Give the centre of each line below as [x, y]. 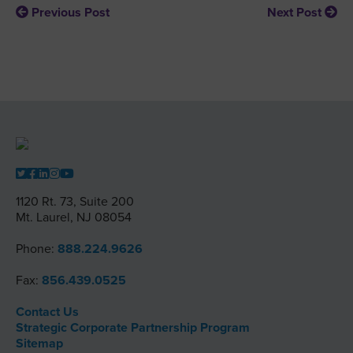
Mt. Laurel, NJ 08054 [74, 217]
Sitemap [39, 344]
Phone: [37, 249]
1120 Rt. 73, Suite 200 [75, 202]
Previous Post [71, 13]
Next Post [294, 13]
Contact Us [47, 312]
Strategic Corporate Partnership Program [133, 328]
